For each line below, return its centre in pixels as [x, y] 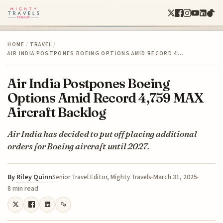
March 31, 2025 [175, 177]
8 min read [23, 188]
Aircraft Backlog [57, 112]
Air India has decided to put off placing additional [102, 133]
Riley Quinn [35, 177]
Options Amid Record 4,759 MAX [106, 98]
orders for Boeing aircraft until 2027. [78, 146]
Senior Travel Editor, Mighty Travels [102, 177]
